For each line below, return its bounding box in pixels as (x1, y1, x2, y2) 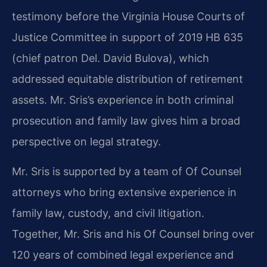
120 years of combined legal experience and (12, 248, 234, 261)
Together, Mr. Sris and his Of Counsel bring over (12, 227, 254, 240)
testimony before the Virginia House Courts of (12, 10, 245, 23)
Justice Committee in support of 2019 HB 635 (12, 31, 243, 44)
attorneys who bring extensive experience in (12, 185, 237, 198)
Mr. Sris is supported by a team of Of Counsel (12, 164, 241, 178)
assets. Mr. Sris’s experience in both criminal (12, 94, 234, 107)
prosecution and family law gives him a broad (12, 114, 240, 128)
